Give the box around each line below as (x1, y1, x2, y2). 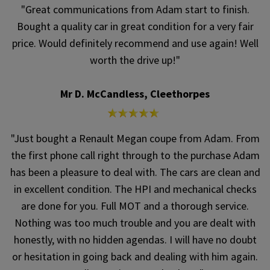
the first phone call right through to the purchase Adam (10, 148, 260, 163)
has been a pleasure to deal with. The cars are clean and (10, 165, 260, 180)
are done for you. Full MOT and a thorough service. (21, 199, 249, 213)
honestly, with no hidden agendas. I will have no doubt (13, 233, 257, 247)
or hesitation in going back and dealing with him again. (12, 250, 258, 264)
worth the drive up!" (90, 53, 180, 67)
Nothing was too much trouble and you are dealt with (14, 216, 256, 230)
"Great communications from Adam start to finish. (20, 2, 250, 17)
